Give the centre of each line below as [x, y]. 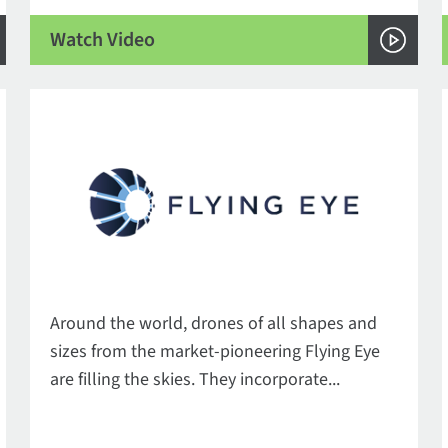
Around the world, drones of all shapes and [214, 323]
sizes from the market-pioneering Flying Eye [215, 351]
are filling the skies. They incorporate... [195, 379]
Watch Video [103, 39]
